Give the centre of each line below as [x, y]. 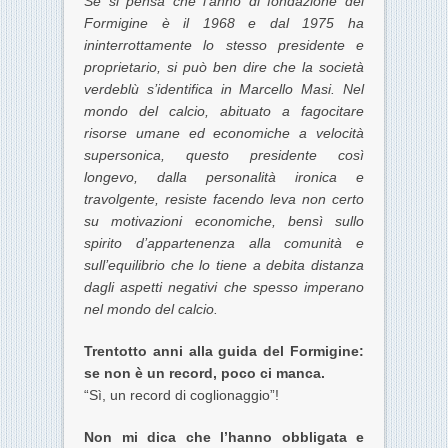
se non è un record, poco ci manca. [204, 373]
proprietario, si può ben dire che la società [224, 67]
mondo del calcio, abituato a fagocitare [224, 111]
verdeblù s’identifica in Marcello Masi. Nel [224, 89]
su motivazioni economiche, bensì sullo [224, 221]
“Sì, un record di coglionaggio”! [181, 395]
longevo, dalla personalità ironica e [224, 177]
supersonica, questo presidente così [224, 155]
